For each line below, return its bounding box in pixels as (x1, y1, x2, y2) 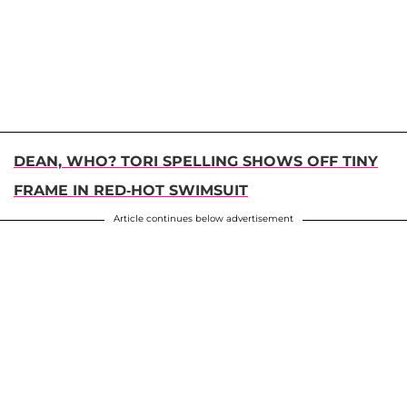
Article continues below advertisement (114, 213, 293, 225)
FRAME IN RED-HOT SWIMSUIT (14, 182, 248, 200)
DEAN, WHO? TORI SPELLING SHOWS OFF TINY (14, 153, 378, 171)
